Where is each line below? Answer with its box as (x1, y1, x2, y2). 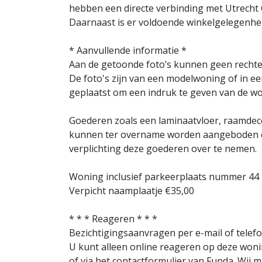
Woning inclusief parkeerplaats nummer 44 (69, 170, 259, 183)
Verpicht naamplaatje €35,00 (69, 184, 194, 197)
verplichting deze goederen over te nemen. (69, 142, 257, 155)
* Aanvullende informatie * (69, 44, 187, 57)
